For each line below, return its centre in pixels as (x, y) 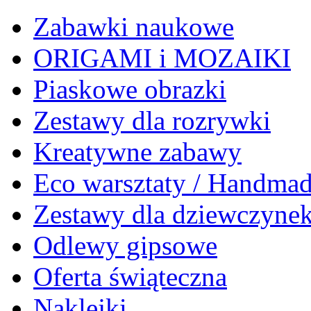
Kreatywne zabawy (137, 152)
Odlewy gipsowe (125, 245)
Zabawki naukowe (134, 27)
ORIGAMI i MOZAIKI (162, 58)
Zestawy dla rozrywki (152, 120)
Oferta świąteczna (130, 277)
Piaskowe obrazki (130, 89)
